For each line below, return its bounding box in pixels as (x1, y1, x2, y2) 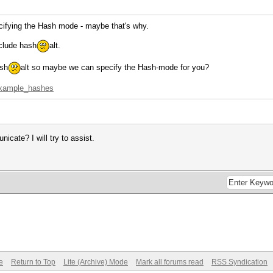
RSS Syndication (211, 258, 268, 266)
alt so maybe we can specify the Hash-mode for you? (21, 62, 209, 72)
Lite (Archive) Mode (63, 258, 128, 266)
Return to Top (11, 258, 55, 266)
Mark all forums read (136, 258, 204, 266)
